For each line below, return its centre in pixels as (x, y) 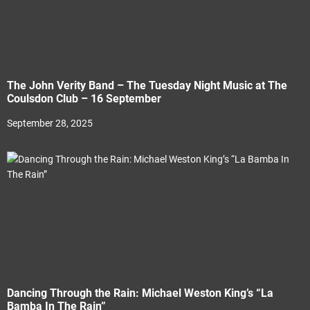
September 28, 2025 (50, 123)
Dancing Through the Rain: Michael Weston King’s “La (140, 293)
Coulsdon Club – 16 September (84, 99)
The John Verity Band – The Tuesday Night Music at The (147, 85)
